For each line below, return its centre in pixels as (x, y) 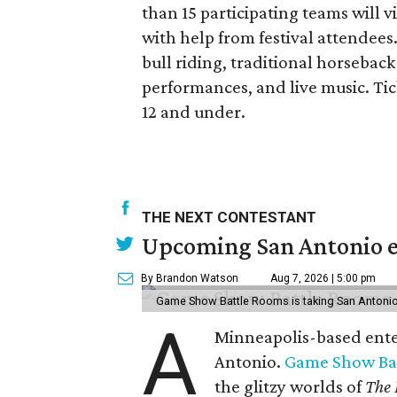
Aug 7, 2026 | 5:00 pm (323, 278)
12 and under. (194, 112)
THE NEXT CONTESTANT (229, 217)
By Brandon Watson (190, 278)
